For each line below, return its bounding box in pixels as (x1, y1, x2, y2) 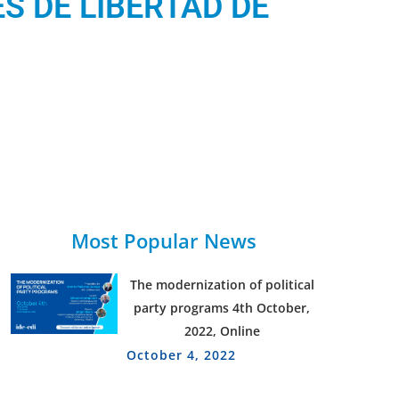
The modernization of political (129, 276, 314, 293)
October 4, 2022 (126, 346, 237, 363)
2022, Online (183, 322, 260, 339)
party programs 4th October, (134, 299, 311, 316)
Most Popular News (71, 227, 256, 254)
